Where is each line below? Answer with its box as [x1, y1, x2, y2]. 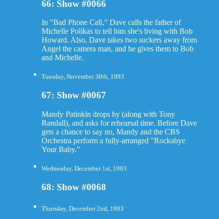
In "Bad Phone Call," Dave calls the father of [41, 18, 181, 27]
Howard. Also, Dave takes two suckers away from [41, 36, 197, 44]
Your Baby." [41, 145, 80, 153]
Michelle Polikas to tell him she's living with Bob [41, 27, 193, 36]
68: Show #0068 [41, 181, 106, 192]
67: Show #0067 [41, 90, 106, 101]
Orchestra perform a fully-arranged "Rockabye [41, 136, 185, 145]
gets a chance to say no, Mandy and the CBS [41, 127, 180, 136]
